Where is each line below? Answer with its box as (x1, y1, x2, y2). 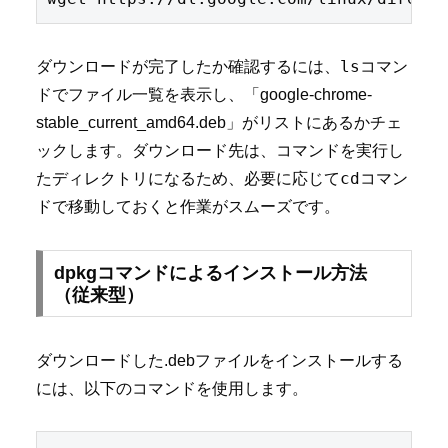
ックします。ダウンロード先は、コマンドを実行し (36, 141, 404, 159)
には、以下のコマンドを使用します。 (36, 379, 308, 397)
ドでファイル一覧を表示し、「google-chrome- (36, 85, 372, 103)
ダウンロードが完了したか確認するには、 (36, 57, 340, 75)
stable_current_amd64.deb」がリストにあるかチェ (36, 113, 402, 131)
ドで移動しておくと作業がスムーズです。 (36, 197, 340, 215)
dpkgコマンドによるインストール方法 (53, 262, 367, 283)
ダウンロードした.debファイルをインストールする (36, 351, 403, 369)
